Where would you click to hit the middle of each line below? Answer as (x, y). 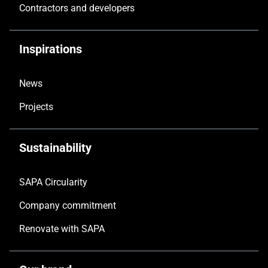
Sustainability (55, 148)
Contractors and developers (77, 8)
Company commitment (68, 205)
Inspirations (51, 49)
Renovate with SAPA (62, 229)
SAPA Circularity (53, 182)
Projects (36, 107)
